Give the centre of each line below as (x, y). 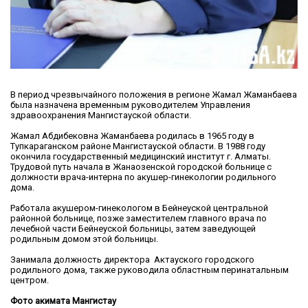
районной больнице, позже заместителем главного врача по (139, 219)
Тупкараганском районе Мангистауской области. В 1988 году (138, 146)
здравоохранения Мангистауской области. (101, 115)
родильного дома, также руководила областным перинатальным (150, 270)
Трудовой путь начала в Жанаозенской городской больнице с (141, 167)
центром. (30, 280)
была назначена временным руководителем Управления (130, 105)
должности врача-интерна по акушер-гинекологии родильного (143, 177)
